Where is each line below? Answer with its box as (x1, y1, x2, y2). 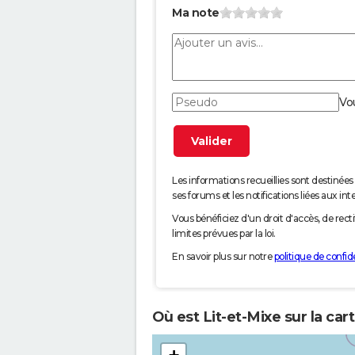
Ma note (172, 6, 219, 21)
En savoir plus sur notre (172, 250, 274, 263)
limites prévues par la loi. (172, 227, 276, 240)
